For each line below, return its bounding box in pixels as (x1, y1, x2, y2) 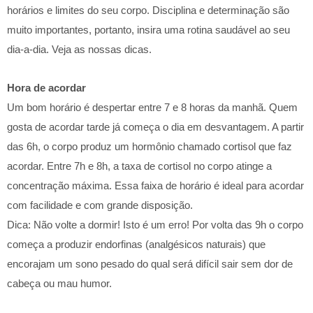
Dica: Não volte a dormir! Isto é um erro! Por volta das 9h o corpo (7, 218, 303, 231)
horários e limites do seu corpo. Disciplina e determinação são (7, 4, 289, 17)
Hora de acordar (7, 81, 86, 94)
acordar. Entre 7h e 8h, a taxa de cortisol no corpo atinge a (7, 159, 272, 172)
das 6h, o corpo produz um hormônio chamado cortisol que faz (7, 140, 292, 152)
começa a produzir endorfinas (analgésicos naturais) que (7, 238, 265, 250)
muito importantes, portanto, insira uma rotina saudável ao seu (7, 24, 290, 36)
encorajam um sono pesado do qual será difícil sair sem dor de (7, 257, 293, 270)
